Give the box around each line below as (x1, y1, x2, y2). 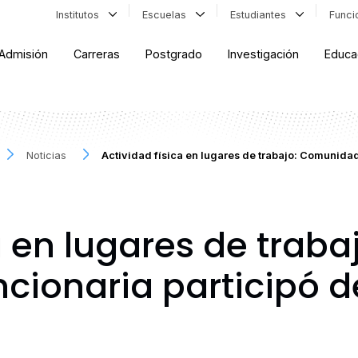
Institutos (55, 8, 105, 21)
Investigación (228, 47, 300, 62)
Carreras (74, 47, 121, 62)
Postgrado (145, 47, 203, 62)
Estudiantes (229, 8, 292, 21)
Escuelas (142, 8, 193, 21)
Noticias (26, 149, 67, 161)
